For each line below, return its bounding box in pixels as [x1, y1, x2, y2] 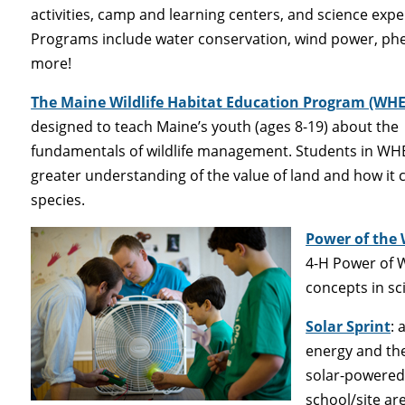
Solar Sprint [306, 316, 391, 336]
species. [31, 189, 86, 210]
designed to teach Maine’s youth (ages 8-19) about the [31, 116, 400, 137]
